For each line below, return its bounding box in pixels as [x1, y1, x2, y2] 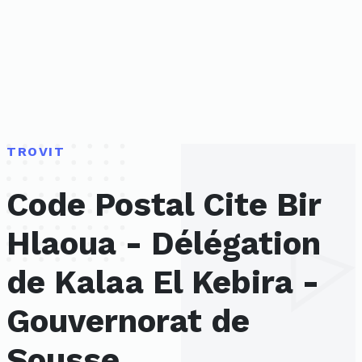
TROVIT [6, 144, 65, 159]
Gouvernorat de [6, 302, 250, 341]
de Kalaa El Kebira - [6, 263, 319, 302]
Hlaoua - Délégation [6, 225, 321, 263]
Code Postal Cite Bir [6, 186, 321, 225]
